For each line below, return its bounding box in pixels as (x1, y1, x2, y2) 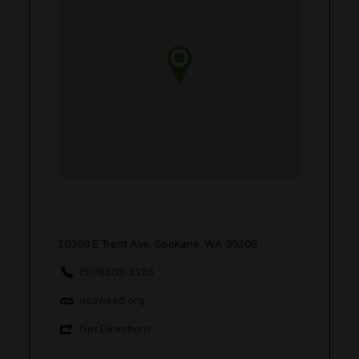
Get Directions (79, 323, 151, 337)
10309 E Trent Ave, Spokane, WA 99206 (57, 237, 257, 251)
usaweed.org (79, 294, 144, 308)
